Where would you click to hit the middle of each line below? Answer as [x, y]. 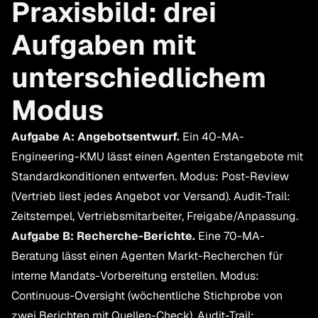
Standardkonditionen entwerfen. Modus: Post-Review [150, 177]
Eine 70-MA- [230, 236]
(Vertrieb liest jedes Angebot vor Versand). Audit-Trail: [151, 197]
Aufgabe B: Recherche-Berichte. [103, 236]
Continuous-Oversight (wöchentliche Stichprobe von [147, 296]
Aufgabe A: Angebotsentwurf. [95, 137]
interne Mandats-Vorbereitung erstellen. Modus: [135, 276]
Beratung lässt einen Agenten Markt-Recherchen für [147, 256]
